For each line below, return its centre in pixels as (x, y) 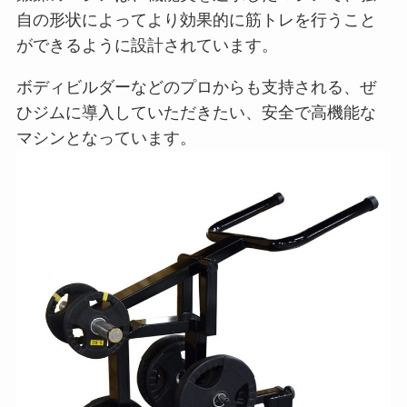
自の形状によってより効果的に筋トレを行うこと (196, 20)
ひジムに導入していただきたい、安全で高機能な (196, 113)
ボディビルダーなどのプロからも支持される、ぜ (196, 88)
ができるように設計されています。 (147, 46)
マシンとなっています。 (106, 139)
